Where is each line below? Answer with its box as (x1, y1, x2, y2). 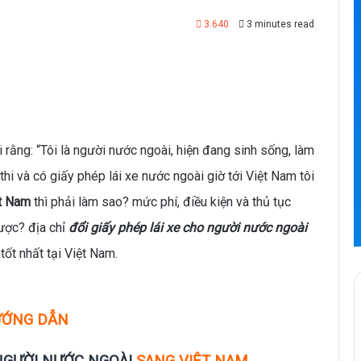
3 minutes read (244, 19, 314, 30)
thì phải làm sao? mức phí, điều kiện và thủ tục (31, 194, 291, 210)
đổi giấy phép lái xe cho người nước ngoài (68, 220, 307, 236)
